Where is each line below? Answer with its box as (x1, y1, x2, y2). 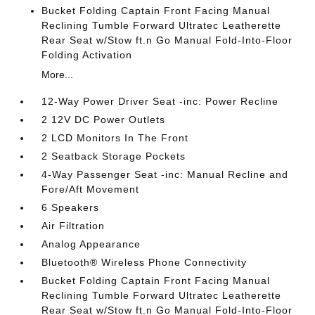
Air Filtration (41, 219, 105, 231)
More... (41, 68, 74, 80)
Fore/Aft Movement (41, 183, 140, 195)
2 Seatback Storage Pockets (41, 150, 186, 162)
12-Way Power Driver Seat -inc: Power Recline (41, 95, 279, 107)
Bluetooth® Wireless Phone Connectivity (41, 256, 247, 268)
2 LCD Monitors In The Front (41, 131, 189, 143)
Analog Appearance (41, 238, 141, 250)
